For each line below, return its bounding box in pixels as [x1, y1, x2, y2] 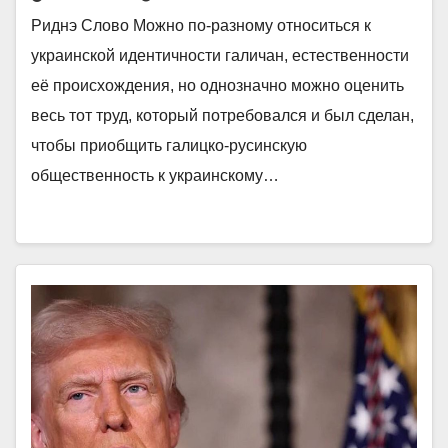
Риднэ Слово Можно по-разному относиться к [31, 17, 371, 34]
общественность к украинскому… [31, 167, 279, 184]
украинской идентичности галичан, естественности [31, 47, 409, 64]
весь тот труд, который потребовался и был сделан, [31, 107, 414, 124]
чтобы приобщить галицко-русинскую [31, 137, 307, 154]
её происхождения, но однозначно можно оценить [31, 77, 404, 94]
